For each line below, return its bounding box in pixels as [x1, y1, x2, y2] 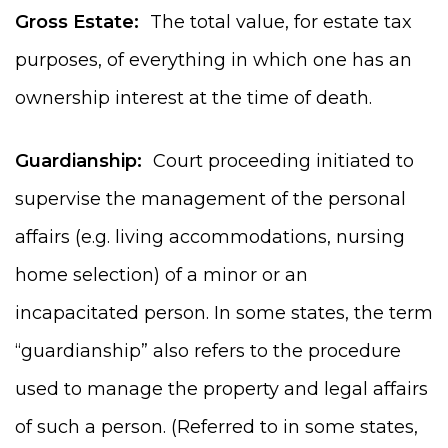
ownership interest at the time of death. [15, 86, 372, 109]
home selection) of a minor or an [15, 263, 308, 286]
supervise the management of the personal [15, 187, 406, 210]
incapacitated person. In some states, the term [15, 301, 433, 324]
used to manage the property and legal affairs [15, 377, 428, 400]
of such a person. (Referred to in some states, [15, 415, 418, 438]
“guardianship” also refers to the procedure [15, 339, 401, 362]
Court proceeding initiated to [142, 149, 414, 172]
